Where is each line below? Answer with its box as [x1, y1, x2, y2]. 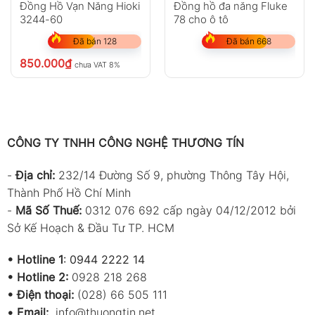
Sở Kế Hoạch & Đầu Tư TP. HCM [6, 220, 174, 235]
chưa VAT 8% [74, 60, 120, 70]
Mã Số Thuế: [15, 202, 82, 217]
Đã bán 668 [226, 35, 271, 46]
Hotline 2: [16, 270, 68, 285]
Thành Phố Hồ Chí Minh [6, 185, 131, 200]
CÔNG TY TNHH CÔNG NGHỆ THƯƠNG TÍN [6, 135, 244, 150]
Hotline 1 [16, 252, 63, 267]
